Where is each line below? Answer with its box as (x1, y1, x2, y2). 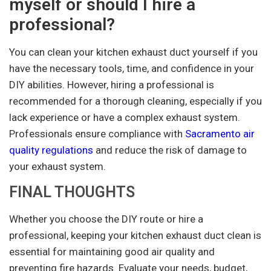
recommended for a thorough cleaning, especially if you (9, 94, 262, 107)
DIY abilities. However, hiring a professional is (9, 78, 214, 91)
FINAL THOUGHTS (9, 183, 135, 201)
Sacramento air (185, 127, 255, 140)
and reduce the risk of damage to (93, 143, 247, 156)
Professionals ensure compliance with (9, 127, 185, 140)
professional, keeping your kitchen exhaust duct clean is (9, 229, 261, 242)
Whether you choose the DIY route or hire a (9, 213, 203, 226)
